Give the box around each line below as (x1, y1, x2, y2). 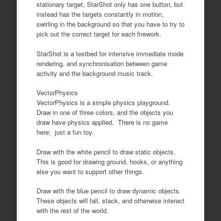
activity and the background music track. (36, 68, 153, 78)
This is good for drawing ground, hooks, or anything (36, 156, 183, 166)
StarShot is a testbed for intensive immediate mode (36, 48, 184, 58)
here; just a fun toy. (36, 127, 94, 137)
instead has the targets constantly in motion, (36, 9, 164, 19)
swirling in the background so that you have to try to (36, 19, 184, 29)
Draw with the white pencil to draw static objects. (36, 147, 178, 156)
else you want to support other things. (36, 166, 144, 176)
